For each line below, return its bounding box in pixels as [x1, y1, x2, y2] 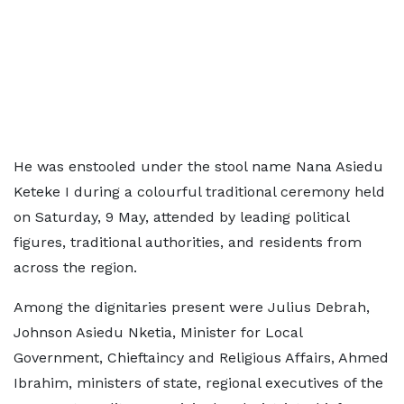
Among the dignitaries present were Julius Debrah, [14, 298, 370, 316]
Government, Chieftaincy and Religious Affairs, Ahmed [14, 349, 389, 366]
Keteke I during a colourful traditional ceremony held [14, 183, 385, 200]
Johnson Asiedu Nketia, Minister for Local [14, 324, 302, 341]
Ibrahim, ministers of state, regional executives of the [14, 374, 383, 391]
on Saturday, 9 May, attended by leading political [14, 208, 349, 225]
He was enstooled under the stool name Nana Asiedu [14, 158, 383, 175]
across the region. [14, 259, 137, 276]
